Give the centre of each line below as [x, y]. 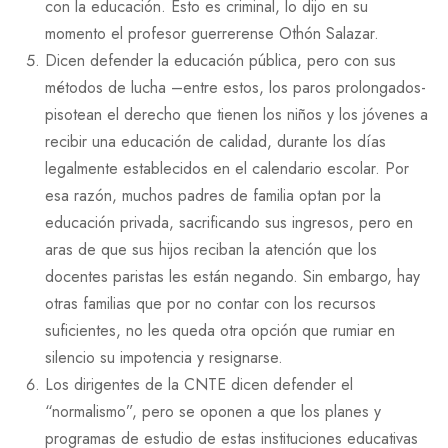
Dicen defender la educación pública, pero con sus [220, 60]
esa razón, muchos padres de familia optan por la [213, 195]
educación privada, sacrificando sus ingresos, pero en [229, 222]
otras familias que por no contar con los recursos [210, 303]
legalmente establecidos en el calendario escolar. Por [227, 168]
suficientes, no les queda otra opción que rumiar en [220, 330]
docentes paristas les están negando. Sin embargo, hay [232, 276]
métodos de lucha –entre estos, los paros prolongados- [235, 87]
